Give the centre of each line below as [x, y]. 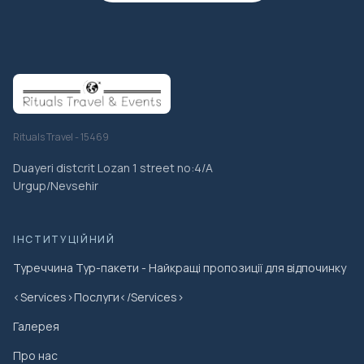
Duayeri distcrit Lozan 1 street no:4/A [113, 168]
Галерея [36, 327]
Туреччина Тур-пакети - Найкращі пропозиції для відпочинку [180, 268]
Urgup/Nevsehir [56, 186]
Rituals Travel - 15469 [61, 137]
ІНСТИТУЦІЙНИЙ [64, 240]
